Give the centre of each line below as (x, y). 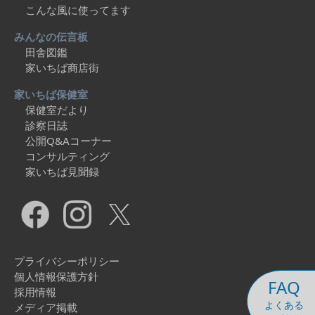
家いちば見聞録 (62, 172)
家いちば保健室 (51, 94)
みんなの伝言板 (51, 37)
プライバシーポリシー (67, 261)
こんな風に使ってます (78, 10)
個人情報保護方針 (56, 276)
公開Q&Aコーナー (69, 141)
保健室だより (57, 110)
